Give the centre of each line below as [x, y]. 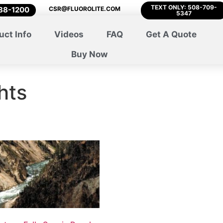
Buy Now [90, 54]
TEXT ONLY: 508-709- [184, 7]
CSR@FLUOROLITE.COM [85, 9]
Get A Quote [171, 34]
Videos [69, 34]
